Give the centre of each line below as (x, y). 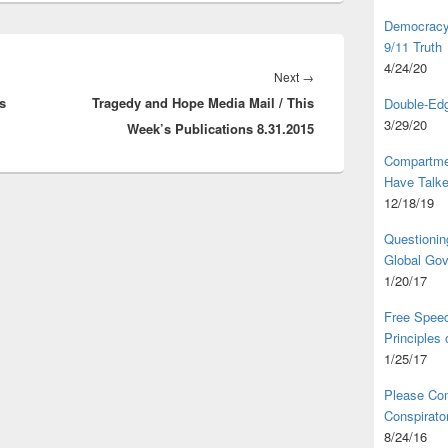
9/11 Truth (413, 47)
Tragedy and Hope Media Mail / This (203, 102)
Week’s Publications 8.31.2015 (220, 128)
